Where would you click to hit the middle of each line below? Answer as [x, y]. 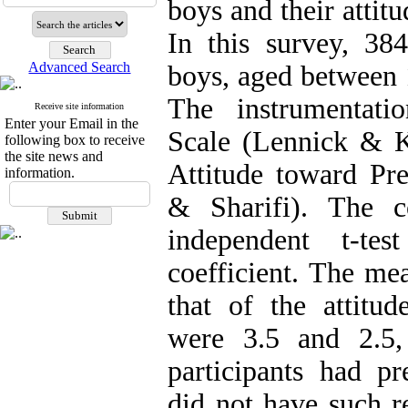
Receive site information [80, 106]
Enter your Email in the [71, 123]
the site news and [54, 156]
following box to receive [75, 140]
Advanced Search [80, 67]
